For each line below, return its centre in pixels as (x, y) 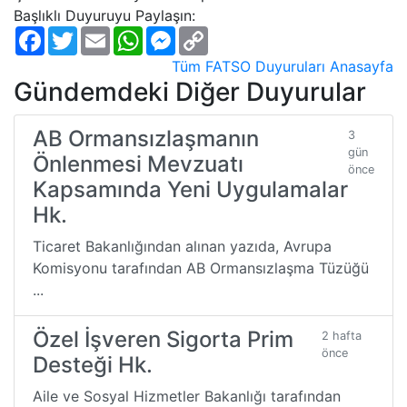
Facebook (79, 33)
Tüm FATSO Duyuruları (248, 66)
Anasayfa (362, 66)
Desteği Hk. (93, 364)
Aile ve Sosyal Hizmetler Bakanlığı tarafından (187, 396)
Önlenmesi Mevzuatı (138, 164)
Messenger (213, 33)
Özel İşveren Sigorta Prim (163, 339)
